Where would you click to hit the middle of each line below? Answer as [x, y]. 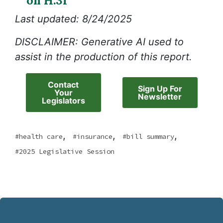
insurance [95, 137]
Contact [63, 85]
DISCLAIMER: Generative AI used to [99, 42]
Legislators [63, 101]
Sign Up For [160, 89]
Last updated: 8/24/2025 [73, 19]
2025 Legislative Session [67, 152]
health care [41, 137]
